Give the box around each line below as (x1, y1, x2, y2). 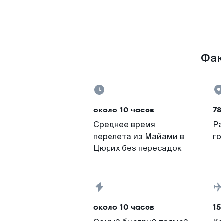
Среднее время (93, 119, 155, 130)
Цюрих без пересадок (93, 143, 182, 153)
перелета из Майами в (93, 131, 184, 142)
